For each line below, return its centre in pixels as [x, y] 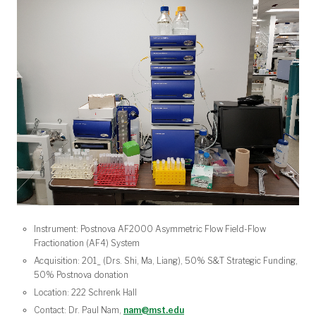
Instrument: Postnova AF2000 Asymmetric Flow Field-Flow [150, 229]
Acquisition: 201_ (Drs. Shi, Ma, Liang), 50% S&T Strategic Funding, [166, 261]
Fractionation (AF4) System [87, 243]
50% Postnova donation [81, 275]
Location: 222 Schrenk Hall [85, 292]
